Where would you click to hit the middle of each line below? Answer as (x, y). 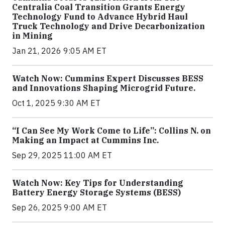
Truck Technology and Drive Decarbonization (108, 26)
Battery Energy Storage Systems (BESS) (96, 192)
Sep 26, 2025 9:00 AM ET (60, 207)
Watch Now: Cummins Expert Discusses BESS (108, 78)
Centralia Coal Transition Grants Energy (99, 7)
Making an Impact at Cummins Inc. (85, 140)
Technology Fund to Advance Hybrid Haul (100, 16)
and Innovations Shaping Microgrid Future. (104, 88)
